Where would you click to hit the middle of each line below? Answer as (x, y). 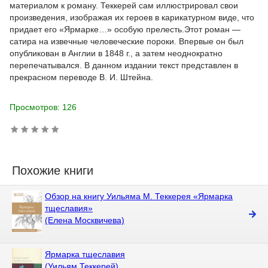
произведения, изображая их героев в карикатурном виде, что (132, 17)
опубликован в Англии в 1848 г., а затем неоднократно (116, 53)
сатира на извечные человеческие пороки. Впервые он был (127, 41)
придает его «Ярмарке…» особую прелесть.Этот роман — (125, 29)
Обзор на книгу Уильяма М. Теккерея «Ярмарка (139, 196)
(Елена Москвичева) (85, 220)
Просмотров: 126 (43, 107)
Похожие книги (53, 170)
